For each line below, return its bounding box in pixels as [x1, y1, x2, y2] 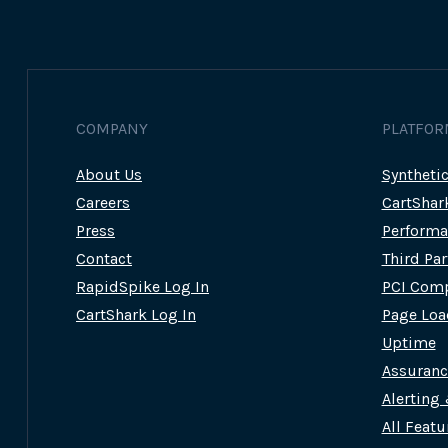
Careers [76, 193, 130, 213]
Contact [76, 249, 132, 269]
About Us [76, 165, 142, 185]
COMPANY [76, 119, 148, 139]
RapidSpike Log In [76, 277, 209, 297]
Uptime [381, 333, 436, 353]
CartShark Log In [76, 305, 196, 325]
